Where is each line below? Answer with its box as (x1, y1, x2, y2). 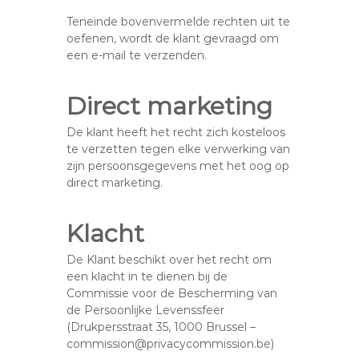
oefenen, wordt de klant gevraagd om (67, 31, 280, 46)
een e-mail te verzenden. (67, 48, 208, 63)
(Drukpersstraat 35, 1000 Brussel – (67, 320, 256, 334)
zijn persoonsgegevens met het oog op (67, 159, 290, 173)
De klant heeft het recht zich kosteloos (67, 125, 286, 139)
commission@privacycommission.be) (67, 337, 275, 351)
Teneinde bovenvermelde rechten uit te (67, 14, 291, 29)
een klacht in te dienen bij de (67, 269, 228, 284)
